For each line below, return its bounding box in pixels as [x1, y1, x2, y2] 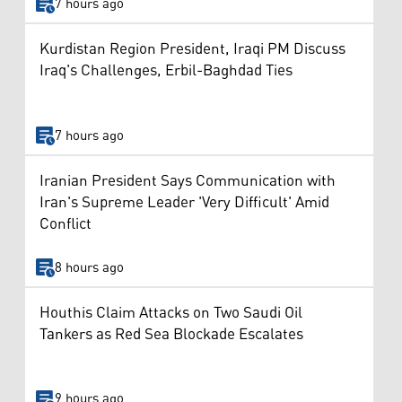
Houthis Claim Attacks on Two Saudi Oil [39, 297, 302, 328]
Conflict [39, 209, 92, 240]
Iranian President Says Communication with [39, 166, 336, 197]
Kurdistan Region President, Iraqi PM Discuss [39, 34, 345, 66]
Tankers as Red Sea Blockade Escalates [39, 319, 303, 350]
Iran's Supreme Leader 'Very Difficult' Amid [39, 188, 329, 219]
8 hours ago [54, 254, 124, 281]
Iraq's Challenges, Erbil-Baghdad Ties [39, 56, 293, 87]
